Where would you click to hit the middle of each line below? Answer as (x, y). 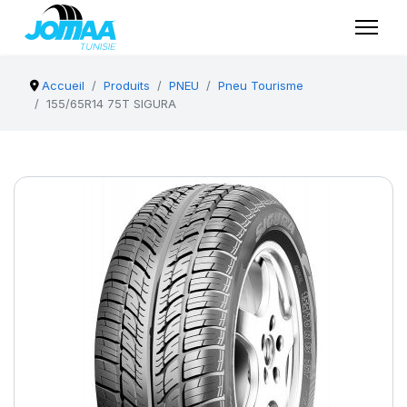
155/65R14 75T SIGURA (111, 104)
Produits (127, 85)
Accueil (64, 85)
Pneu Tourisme (261, 85)
